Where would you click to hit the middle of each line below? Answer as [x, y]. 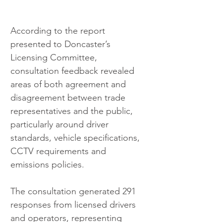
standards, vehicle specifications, [76, 138]
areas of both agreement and [69, 84]
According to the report [59, 31]
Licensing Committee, [55, 58]
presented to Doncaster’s [62, 44]
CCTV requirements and [59, 151]
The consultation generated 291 [74, 192]
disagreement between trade [69, 98]
